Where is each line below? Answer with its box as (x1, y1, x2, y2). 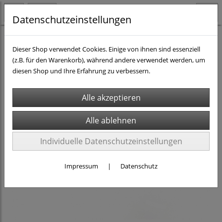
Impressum (64, 162, 98, 170)
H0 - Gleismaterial (7, 35, 59, 44)
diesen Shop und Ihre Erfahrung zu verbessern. (12, 66, 150, 75)
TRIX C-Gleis (71, 35, 106, 44)
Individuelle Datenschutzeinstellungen (40, 136, 182, 147)
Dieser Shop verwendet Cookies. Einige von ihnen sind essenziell (12, 45, 200, 54)
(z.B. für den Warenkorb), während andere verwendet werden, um (12, 55, 205, 64)
